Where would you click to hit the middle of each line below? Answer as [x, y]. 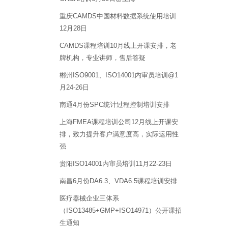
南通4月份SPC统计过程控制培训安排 [115, 104]
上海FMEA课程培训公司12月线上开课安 [119, 122]
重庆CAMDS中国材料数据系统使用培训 [118, 16]
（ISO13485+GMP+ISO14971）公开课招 [121, 210]
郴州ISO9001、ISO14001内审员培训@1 [119, 75]
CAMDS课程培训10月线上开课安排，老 [118, 45]
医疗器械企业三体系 [89, 198]
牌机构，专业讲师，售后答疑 [103, 58]
